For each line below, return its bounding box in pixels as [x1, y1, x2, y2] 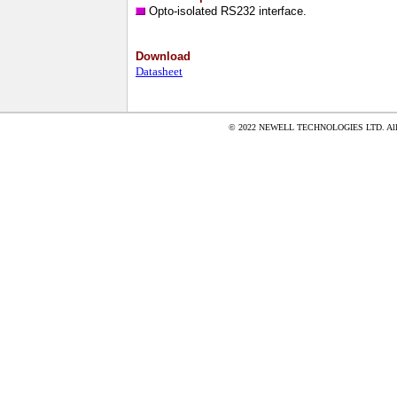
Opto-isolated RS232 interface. [145, 4, 307, 18]
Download [136, 50, 191, 63]
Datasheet [136, 65, 183, 78]
